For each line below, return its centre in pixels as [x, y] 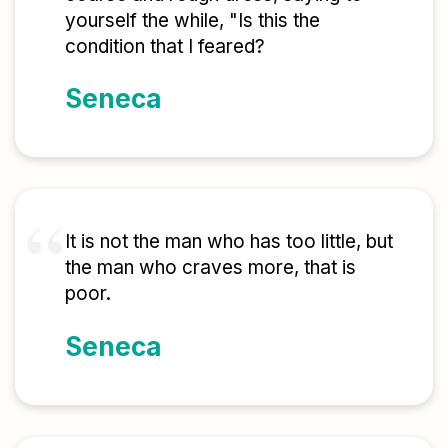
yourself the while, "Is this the [192, 20]
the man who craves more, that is [210, 268]
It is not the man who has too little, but [229, 242]
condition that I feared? [165, 46]
